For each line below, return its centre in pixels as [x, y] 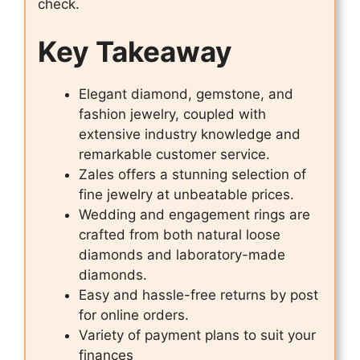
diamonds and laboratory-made [182, 255]
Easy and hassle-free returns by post [198, 295]
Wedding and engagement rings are [194, 215]
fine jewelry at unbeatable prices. [186, 195]
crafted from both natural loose [180, 235]
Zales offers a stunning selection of [192, 175]
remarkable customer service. [174, 155]
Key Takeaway [135, 52]
